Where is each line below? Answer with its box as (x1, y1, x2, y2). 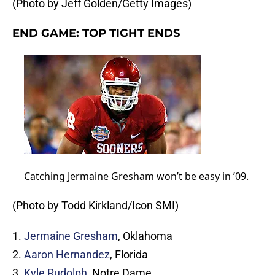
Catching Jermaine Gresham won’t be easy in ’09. (23, 169, 249, 184)
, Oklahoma (118, 230, 172, 243)
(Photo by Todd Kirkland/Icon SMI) (12, 199, 179, 212)
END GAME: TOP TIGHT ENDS (12, 26, 180, 41)
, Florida (110, 248, 148, 261)
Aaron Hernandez (24, 248, 110, 261)
